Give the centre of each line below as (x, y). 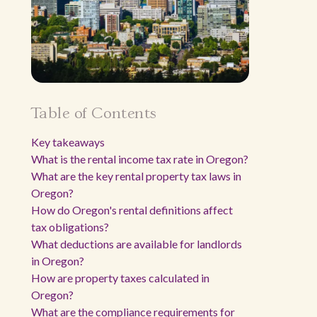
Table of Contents (94, 114)
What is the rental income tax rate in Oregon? (140, 159)
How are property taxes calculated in (120, 278)
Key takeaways (68, 142)
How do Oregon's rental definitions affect (132, 210)
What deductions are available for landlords (137, 244)
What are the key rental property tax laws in (136, 176)
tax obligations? (70, 227)
